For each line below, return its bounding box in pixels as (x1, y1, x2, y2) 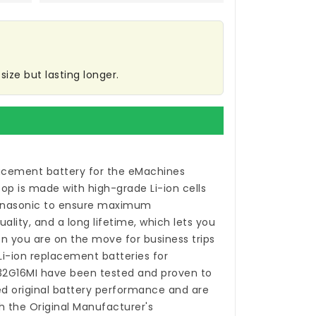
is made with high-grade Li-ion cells (14, 181, 207, 196)
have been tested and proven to (37, 266, 212, 281)
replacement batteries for (30, 249, 169, 264)
